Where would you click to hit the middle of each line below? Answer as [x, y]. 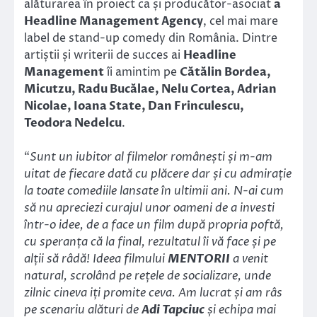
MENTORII [199, 259]
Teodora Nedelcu [73, 123]
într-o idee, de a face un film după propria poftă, [154, 225]
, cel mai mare [241, 21]
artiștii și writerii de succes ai [104, 55]
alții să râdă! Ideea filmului [96, 259]
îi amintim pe [142, 72]
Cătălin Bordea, [225, 72]
